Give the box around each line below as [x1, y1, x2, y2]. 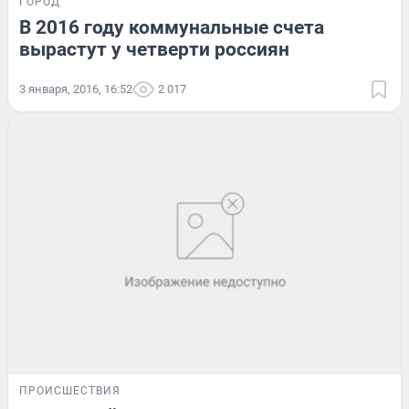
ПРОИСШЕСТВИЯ [19, 384, 121, 398]
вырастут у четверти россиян [19, 37, 289, 60]
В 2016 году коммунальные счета [19, 16, 324, 38]
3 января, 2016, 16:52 [19, 81, 132, 96]
